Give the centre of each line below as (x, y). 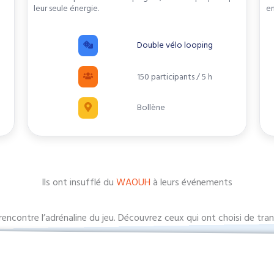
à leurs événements (191, 183)
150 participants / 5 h (174, 77)
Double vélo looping (175, 46)
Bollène (151, 108)
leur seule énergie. (66, 9)
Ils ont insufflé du (79, 183)
